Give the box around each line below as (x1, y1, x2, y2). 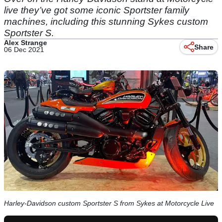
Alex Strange (4, 39, 47, 47)
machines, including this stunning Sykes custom (4, 16, 208, 27)
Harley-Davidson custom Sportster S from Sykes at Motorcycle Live (4, 199, 214, 208)
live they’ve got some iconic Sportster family (4, 5, 189, 15)
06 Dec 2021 (4, 46, 44, 54)
